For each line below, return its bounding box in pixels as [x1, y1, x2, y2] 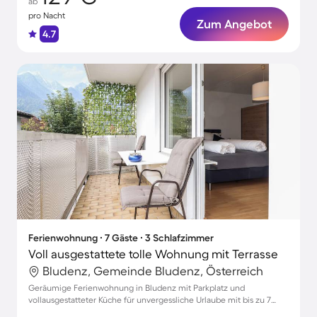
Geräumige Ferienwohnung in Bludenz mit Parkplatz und [28, 283, 245, 292]
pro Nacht [28, 11, 65, 20]
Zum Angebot [197, 17, 272, 30]
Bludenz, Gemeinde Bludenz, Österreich [42, 264, 263, 277]
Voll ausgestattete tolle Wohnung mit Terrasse [28, 247, 278, 260]
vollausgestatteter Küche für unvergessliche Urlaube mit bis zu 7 [28, 295, 271, 304]
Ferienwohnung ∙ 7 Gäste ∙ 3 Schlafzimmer [28, 232, 214, 243]
